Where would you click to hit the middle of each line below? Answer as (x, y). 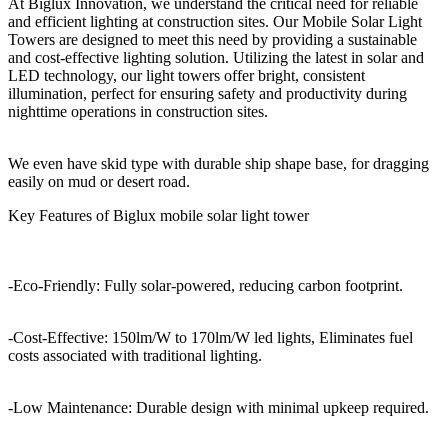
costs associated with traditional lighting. (135, 355)
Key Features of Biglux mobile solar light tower (158, 215)
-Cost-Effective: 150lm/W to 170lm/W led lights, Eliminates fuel (210, 337)
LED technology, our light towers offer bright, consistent (186, 75)
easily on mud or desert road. (99, 181)
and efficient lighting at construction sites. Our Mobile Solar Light (215, 21)
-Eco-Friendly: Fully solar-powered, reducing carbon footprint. (205, 285)
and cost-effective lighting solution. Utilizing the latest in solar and (216, 57)
